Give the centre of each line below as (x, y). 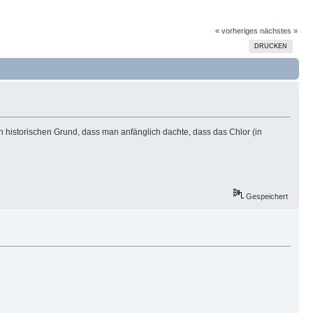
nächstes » (278, 31)
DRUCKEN (270, 46)
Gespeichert (266, 197)
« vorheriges (236, 31)
